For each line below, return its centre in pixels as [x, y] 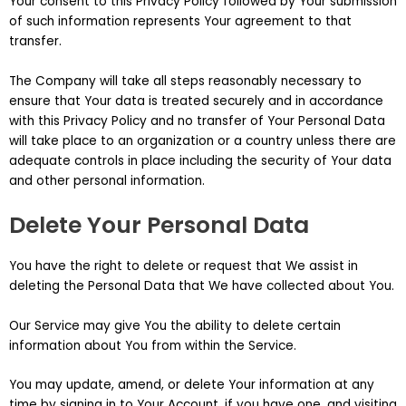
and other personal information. [107, 181]
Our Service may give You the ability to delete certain [175, 325]
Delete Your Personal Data [159, 226]
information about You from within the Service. [153, 345]
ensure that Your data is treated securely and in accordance [196, 101]
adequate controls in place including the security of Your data [200, 161]
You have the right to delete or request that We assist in [184, 266]
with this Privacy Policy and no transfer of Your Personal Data [197, 121]
